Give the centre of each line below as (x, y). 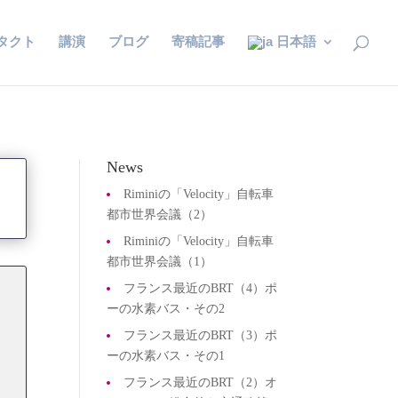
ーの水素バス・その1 (166, 356)
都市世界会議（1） (160, 262)
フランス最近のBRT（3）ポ (201, 336)
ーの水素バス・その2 (166, 309)
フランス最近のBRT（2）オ (201, 383)
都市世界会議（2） (160, 215)
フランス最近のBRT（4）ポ (201, 289)
